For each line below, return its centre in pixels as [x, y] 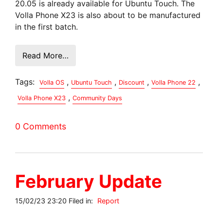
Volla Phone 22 [174, 82]
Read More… [46, 55]
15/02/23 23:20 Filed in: [55, 200]
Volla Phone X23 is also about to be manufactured [108, 15]
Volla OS [52, 82]
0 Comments [41, 126]
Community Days [98, 98]
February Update [89, 181]
